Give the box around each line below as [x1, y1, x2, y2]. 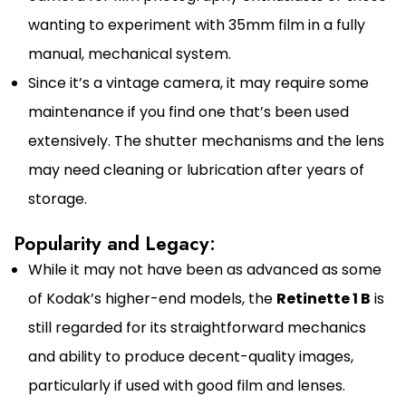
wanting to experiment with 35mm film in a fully [28, 14, 365, 36]
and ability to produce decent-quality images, [28, 346, 353, 368]
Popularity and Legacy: [14, 229, 216, 258]
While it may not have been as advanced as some [28, 259, 382, 281]
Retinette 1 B [276, 288, 371, 310]
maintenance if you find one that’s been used [28, 101, 349, 123]
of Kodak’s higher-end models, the [28, 288, 276, 310]
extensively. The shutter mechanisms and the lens [28, 130, 384, 152]
